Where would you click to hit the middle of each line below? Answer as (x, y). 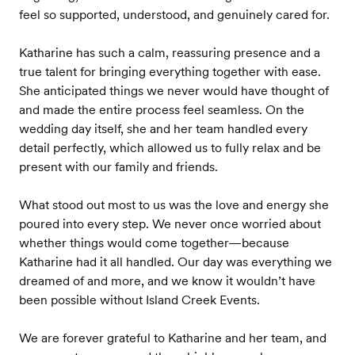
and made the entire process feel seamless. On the (162, 110)
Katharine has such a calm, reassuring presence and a (170, 53)
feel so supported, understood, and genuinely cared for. (174, 15)
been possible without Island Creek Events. (139, 300)
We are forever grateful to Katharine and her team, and (173, 338)
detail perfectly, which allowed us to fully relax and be (170, 148)
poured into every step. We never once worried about (170, 224)
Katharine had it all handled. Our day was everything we (176, 262)
